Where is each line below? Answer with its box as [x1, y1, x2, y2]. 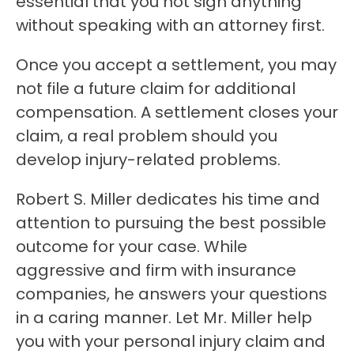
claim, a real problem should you [16, 125, 277, 148]
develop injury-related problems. [16, 149, 281, 171]
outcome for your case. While [16, 235, 247, 258]
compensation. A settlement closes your [16, 101, 338, 124]
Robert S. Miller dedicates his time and [16, 188, 320, 211]
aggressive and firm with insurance [16, 259, 296, 282]
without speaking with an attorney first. [16, 14, 325, 37]
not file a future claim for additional [16, 77, 296, 100]
